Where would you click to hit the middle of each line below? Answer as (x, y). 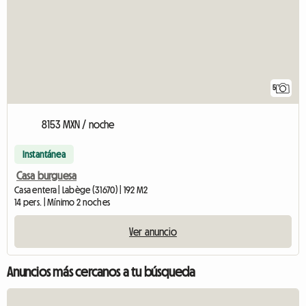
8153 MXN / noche (78, 124)
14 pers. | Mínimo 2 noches (62, 202)
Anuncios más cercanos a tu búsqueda (101, 272)
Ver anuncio (153, 231)
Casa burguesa (47, 175)
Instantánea (44, 154)
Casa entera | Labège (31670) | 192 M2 (81, 190)
